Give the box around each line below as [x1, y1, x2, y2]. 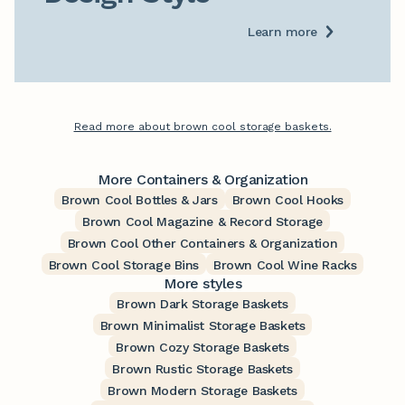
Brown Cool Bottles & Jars [61, 193, 218, 208]
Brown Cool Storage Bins [48, 258, 200, 273]
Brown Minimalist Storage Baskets [99, 318, 306, 334]
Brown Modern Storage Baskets [108, 383, 297, 399]
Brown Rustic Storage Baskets [112, 362, 293, 377]
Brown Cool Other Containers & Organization [67, 236, 338, 251]
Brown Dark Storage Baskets [117, 297, 288, 312]
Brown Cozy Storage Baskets [116, 340, 289, 355]
